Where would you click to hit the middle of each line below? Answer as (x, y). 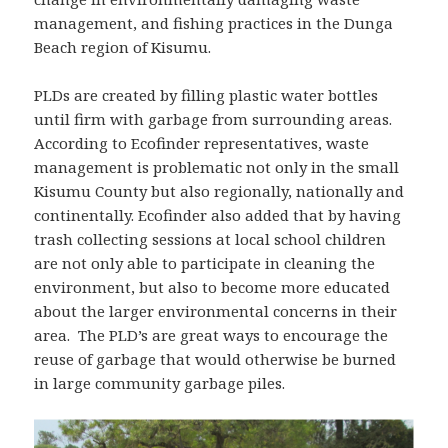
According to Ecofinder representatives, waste (202, 142)
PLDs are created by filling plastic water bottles (206, 94)
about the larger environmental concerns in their (216, 310)
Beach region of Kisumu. (123, 46)
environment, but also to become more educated (212, 286)
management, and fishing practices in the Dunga (214, 22)
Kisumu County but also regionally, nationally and (219, 190)
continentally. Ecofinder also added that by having (218, 214)
